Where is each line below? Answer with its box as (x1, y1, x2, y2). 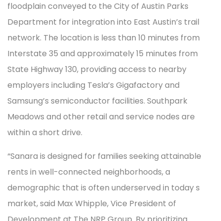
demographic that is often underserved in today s (7, 182, 200, 193)
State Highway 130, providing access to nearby (7, 64, 186, 75)
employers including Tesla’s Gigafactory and (7, 79, 180, 91)
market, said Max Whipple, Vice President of (7, 198, 176, 209)
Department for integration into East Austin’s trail (7, 16, 199, 28)
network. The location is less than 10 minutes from (7, 32, 200, 43)
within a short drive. (7, 127, 82, 138)
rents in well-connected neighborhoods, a (7, 166, 170, 178)
